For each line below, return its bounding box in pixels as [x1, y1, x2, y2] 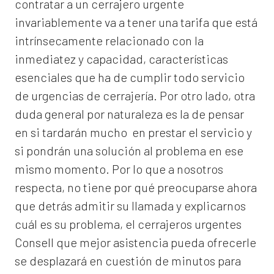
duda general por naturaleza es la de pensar [15, 106, 244, 122]
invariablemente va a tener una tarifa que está [15, 15, 257, 30]
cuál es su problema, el [15, 217, 138, 232]
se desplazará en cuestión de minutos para [15, 253, 241, 268]
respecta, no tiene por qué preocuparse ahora [15, 180, 257, 195]
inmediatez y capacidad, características [15, 51, 228, 67]
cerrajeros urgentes [138, 217, 242, 232]
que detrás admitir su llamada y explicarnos [15, 198, 246, 213]
